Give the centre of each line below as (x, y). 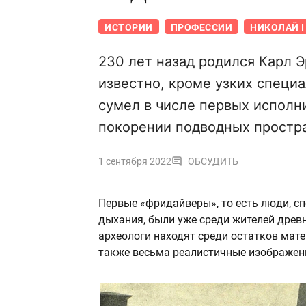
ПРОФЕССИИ (201, 28)
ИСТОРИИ (129, 28)
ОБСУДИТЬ (213, 162)
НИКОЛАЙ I (277, 28)
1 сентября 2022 (135, 162)
